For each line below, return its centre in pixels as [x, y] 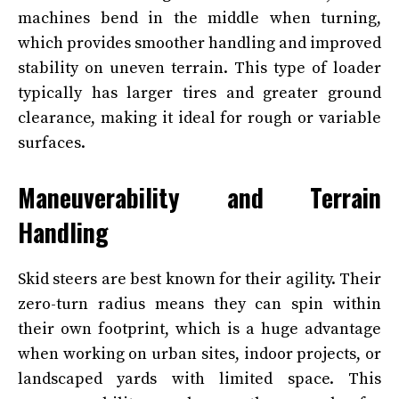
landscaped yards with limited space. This [199, 379]
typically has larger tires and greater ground [199, 93]
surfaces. [52, 142]
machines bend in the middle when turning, [199, 18]
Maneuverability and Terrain [199, 197]
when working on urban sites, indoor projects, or [199, 354]
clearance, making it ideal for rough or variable [199, 118]
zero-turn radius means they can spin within [199, 304]
